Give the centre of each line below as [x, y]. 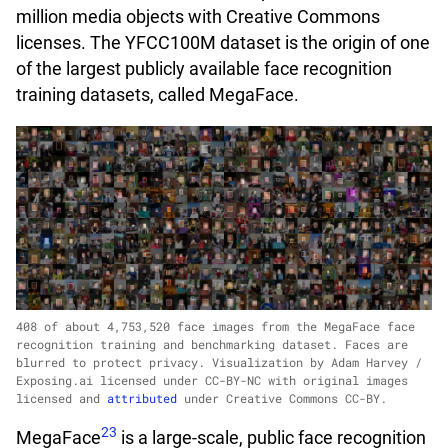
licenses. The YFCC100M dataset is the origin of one [223, 42]
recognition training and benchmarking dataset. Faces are [212, 343]
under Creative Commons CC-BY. [282, 397]
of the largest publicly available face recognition [204, 68]
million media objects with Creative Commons [198, 16]
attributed [142, 397]
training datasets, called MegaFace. [157, 94]
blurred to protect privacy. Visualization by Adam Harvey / [219, 361]
